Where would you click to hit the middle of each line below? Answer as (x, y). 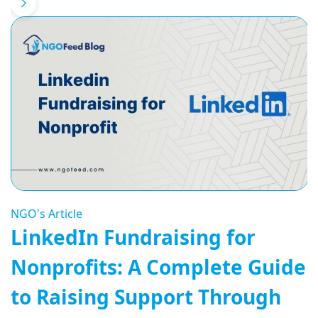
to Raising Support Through (146, 297)
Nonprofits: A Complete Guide (158, 267)
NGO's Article (46, 214)
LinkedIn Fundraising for (133, 237)
